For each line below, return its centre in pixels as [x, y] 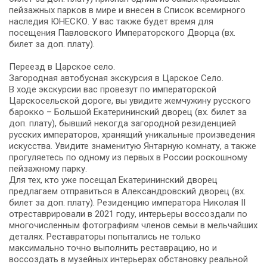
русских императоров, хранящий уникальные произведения [132, 134]
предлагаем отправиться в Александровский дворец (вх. [127, 191]
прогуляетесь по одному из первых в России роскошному [128, 157]
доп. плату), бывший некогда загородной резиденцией [122, 123]
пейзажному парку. [48, 168]
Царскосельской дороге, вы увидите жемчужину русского [130, 100]
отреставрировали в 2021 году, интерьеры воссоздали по [128, 214]
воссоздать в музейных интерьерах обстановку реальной [128, 259]
